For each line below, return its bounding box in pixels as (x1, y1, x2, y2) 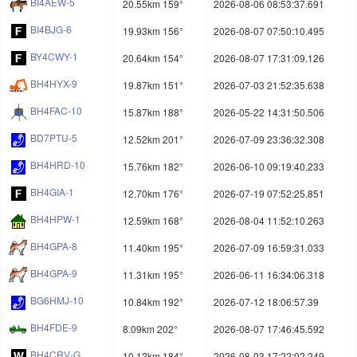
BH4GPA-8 (30, 239, 77, 253)
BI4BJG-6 (30, 22, 72, 37)
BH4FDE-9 (30, 320, 77, 335)
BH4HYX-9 (30, 76, 77, 91)
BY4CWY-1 (30, 49, 78, 64)
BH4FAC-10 (30, 104, 82, 118)
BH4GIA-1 (30, 185, 74, 199)
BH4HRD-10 (30, 158, 85, 172)
